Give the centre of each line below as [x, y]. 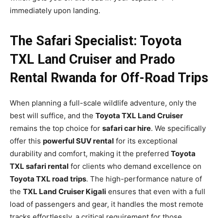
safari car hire [127, 128]
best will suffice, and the [53, 115]
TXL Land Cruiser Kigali [64, 191]
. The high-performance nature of [144, 179]
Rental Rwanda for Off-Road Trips [109, 78]
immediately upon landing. [55, 10]
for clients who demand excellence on [135, 166]
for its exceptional [146, 141]
